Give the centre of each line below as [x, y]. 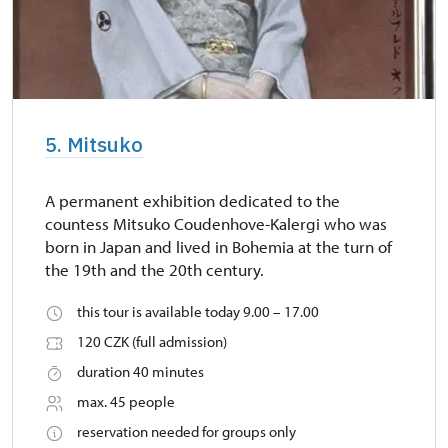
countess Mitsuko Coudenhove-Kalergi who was [216, 224]
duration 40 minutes [140, 372]
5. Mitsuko [94, 145]
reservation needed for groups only [186, 432]
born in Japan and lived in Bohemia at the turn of [218, 247]
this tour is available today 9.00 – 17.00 [198, 312]
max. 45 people [126, 402]
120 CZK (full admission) [152, 342]
